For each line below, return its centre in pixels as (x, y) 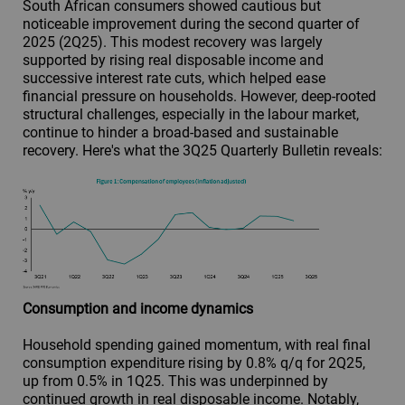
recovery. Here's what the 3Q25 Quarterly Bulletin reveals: (202, 150)
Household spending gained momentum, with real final (197, 344)
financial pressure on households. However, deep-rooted (199, 96)
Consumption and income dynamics (138, 308)
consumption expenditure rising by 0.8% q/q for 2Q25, (194, 363)
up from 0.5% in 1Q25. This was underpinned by (175, 381)
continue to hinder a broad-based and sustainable (180, 132)
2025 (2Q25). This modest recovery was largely (173, 42)
